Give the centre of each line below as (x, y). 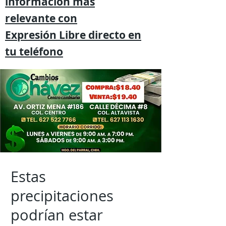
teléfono (41, 52)
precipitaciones (62, 196)
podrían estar (57, 215)
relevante (32, 18)
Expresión (31, 35)
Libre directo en (99, 35)
